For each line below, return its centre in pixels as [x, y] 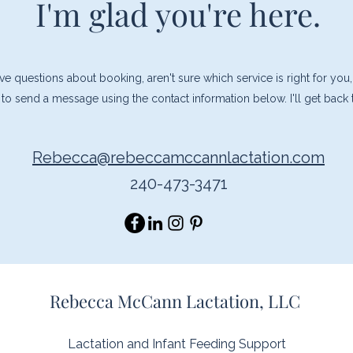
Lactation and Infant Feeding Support [177, 344]
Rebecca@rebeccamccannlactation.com [178, 158]
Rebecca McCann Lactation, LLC [175, 301]
